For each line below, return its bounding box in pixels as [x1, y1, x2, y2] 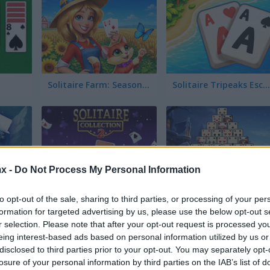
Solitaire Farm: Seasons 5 [142, 79, 150, 91]
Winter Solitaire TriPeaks [13, 188, 21, 200]
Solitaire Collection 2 [48, 188, 136, 200]
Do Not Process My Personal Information [14, 164, 201, 175]
